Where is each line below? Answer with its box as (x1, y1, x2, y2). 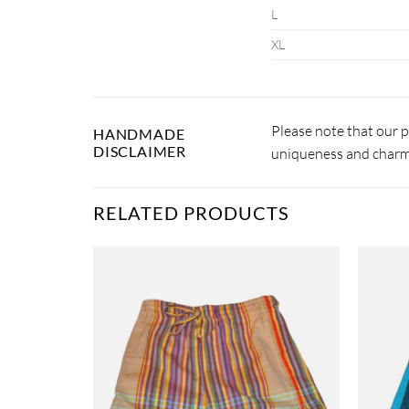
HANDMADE (93, 124, 185, 142)
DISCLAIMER (93, 142, 187, 160)
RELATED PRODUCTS (93, 201, 289, 224)
